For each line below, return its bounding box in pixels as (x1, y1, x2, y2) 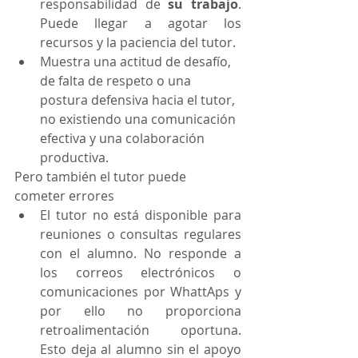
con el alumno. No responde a (40, 245, 241, 262)
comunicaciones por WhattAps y (40, 283, 241, 300)
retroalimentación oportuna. (40, 321, 241, 339)
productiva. (40, 149, 109, 166)
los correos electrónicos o (40, 264, 241, 281)
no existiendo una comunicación (40, 110, 239, 128)
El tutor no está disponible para (40, 206, 241, 224)
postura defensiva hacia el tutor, (40, 91, 238, 109)
